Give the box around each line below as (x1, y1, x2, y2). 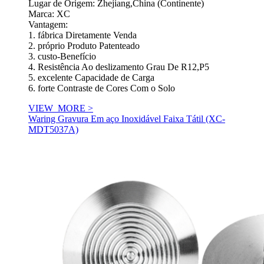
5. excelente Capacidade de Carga (28, 72, 154, 83)
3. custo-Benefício (28, 51, 96, 62)
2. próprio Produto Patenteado (28, 41, 140, 51)
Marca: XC (28, 9, 70, 19)
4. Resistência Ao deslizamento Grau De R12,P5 (28, 62, 209, 72)
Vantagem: (28, 19, 68, 30)
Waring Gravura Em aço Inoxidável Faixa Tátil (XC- (28, 114, 225, 124)
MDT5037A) (28, 124, 78, 135)
